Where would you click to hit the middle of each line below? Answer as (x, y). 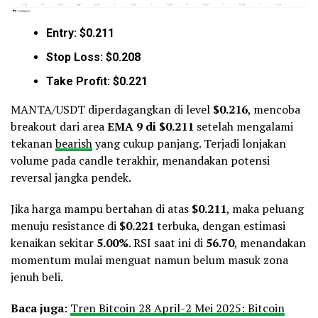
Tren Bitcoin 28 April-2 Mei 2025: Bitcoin (177, 308)
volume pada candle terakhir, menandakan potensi (140, 161)
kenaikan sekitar (54, 243)
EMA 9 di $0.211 (150, 127)
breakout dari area (59, 127)
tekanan (33, 144)
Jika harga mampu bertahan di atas (101, 209)
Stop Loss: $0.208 (93, 57)
